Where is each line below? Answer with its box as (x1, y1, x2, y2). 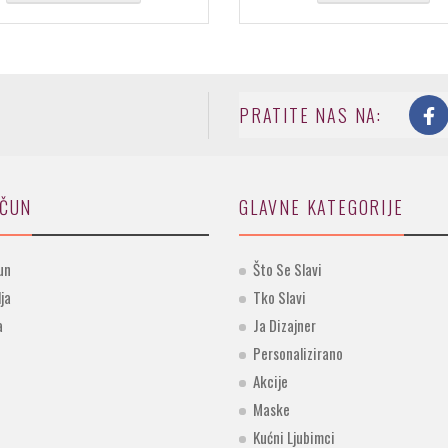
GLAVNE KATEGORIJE (239, 194, 404, 221)
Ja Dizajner (253, 314, 316, 337)
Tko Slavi (253, 286, 306, 309)
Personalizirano (253, 342, 343, 365)
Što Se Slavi (253, 258, 322, 281)
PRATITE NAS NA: (239, 101, 382, 128)
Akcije (253, 370, 288, 393)
